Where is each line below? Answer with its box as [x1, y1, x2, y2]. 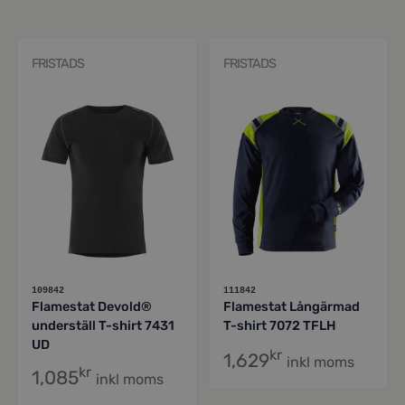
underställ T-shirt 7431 [32, 318, 174, 334]
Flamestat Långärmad [222, 299, 360, 316]
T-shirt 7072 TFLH [222, 318, 335, 334]
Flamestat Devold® [32, 299, 152, 316]
